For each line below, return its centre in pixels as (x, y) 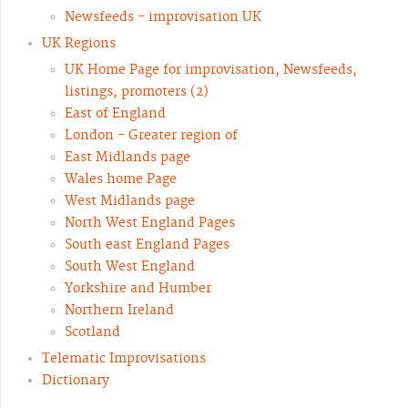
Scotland (92, 332)
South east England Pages (147, 245)
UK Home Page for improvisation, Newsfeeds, (211, 70)
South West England (130, 267)
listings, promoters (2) (137, 92)
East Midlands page (127, 158)
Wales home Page (121, 179)
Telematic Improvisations (124, 359)
